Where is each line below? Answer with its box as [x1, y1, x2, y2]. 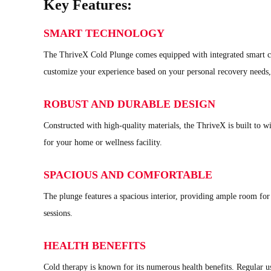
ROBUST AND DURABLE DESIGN [44, 97, 215, 110]
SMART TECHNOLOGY [44, 27, 165, 39]
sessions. [44, 208, 73, 218]
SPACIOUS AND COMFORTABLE [44, 168, 212, 181]
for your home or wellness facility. [44, 137, 162, 147]
